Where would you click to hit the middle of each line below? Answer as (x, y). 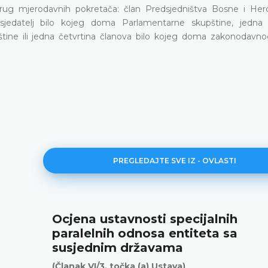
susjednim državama (118, 247)
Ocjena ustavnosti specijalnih (145, 219)
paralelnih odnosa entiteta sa (145, 233)
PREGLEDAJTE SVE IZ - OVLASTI (174, 160)
